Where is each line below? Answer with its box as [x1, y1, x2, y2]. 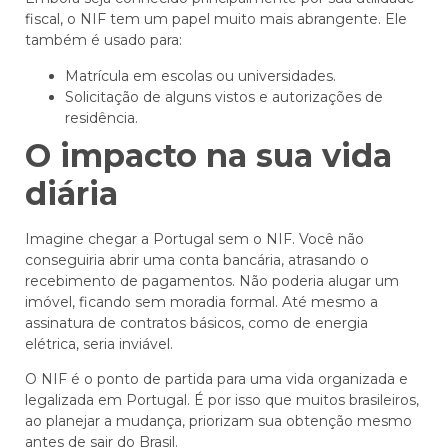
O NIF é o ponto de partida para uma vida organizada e [25, 370, 408, 389]
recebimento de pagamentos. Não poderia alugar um [25, 271, 399, 290]
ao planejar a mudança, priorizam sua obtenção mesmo [25, 412, 412, 431]
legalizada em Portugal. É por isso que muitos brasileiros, [25, 391, 419, 410]
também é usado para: [25, 31, 182, 50]
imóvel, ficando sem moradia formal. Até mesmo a [25, 292, 378, 311]
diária [25, 173, 118, 213]
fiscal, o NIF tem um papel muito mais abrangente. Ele [25, 10, 407, 29]
